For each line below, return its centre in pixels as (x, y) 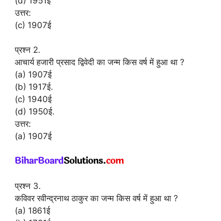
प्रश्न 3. (28, 186)
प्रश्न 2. (28, 50)
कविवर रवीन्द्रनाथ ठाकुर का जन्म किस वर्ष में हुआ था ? (96, 198)
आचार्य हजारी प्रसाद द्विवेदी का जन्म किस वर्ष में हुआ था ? (100, 62)
